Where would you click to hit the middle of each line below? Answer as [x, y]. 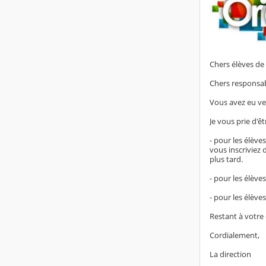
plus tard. [226, 159]
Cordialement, [235, 235]
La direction [230, 254]
